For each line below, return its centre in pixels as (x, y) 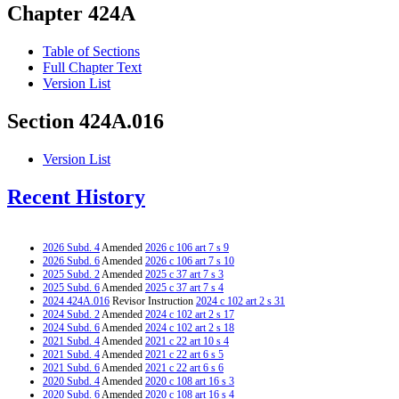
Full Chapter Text (92, 68)
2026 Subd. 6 (71, 261)
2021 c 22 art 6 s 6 (184, 367)
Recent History (76, 197)
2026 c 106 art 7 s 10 (190, 261)
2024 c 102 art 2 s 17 (190, 314)
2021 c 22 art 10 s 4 (187, 341)
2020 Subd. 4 (71, 381)
